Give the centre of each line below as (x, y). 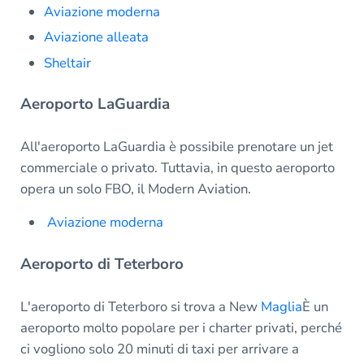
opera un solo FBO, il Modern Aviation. (135, 189)
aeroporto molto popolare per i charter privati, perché (181, 328)
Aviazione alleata (97, 37)
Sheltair (68, 63)
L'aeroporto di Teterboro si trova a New (140, 307)
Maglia (281, 307)
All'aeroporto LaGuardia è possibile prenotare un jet (176, 147)
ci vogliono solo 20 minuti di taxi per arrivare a (159, 349)
